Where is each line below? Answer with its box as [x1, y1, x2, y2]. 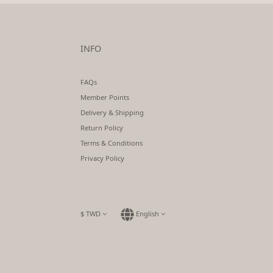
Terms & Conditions [80, 138, 143, 147]
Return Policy [80, 123, 123, 132]
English [136, 209, 159, 218]
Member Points [80, 93, 129, 102]
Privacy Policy [80, 154, 124, 163]
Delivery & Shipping [80, 108, 144, 117]
